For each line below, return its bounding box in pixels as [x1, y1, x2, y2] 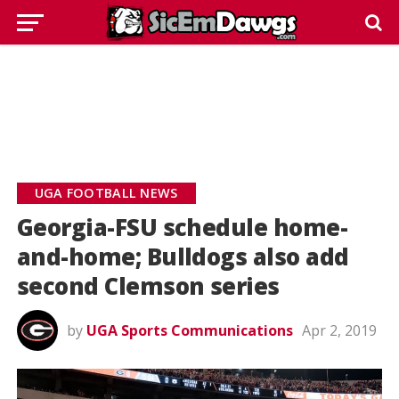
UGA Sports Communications [85, 321, 293, 340]
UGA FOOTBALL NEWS [34, 184, 178, 201]
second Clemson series [16, 271, 280, 302]
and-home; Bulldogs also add [16, 241, 349, 273]
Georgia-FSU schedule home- [16, 212, 348, 243]
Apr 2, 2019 [301, 321, 377, 340]
